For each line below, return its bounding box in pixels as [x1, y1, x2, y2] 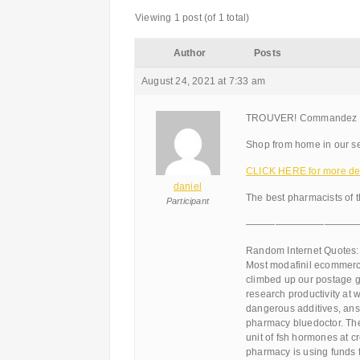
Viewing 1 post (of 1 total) [135, 12, 250, 23]
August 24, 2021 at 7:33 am [141, 76, 266, 87]
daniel [173, 181, 202, 192]
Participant [166, 196, 210, 206]
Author [173, 47, 207, 59]
